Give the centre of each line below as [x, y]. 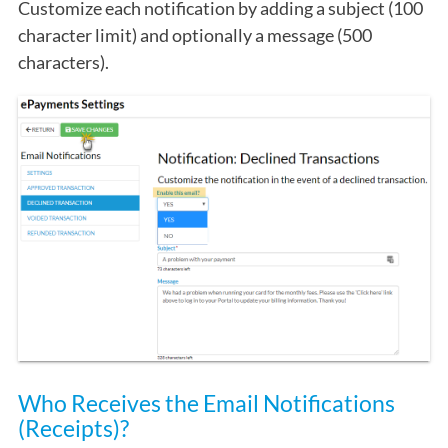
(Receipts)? [73, 428]
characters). [63, 61]
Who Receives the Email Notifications [206, 403]
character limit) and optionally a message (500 [195, 34]
